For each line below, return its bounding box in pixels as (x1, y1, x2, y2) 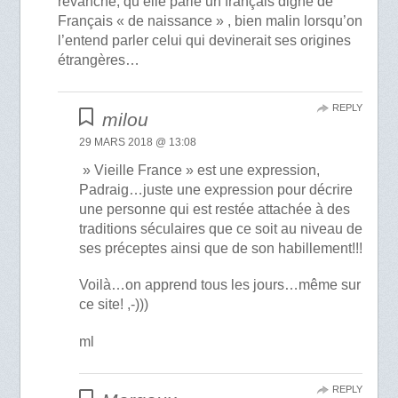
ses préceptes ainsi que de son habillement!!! (79, 241, 363, 257)
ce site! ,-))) (79, 297, 149, 313)
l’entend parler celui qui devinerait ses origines (58, 33, 352, 49)
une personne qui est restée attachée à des (79, 202, 351, 218)
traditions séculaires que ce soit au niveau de (79, 221, 363, 237)
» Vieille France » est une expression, (79, 163, 321, 179)
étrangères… (58, 52, 140, 68)
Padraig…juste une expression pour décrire (79, 182, 354, 198)
